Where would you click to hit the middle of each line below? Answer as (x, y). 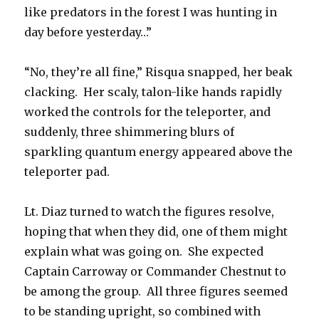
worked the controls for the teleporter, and (148, 112)
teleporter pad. (67, 172)
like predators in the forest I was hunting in (151, 12)
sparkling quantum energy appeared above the (159, 152)
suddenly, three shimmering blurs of (130, 132)
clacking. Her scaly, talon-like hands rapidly (153, 92)
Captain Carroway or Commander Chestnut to (156, 272)
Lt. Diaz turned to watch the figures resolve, (150, 212)
